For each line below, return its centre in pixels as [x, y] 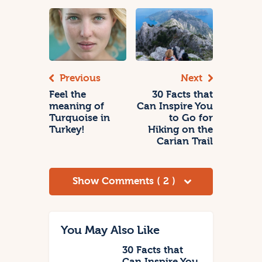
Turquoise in [80, 118]
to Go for [191, 118]
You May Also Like [110, 230]
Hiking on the [180, 129]
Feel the [68, 94]
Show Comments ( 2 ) [125, 181]
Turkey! [67, 129]
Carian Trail [185, 141]
